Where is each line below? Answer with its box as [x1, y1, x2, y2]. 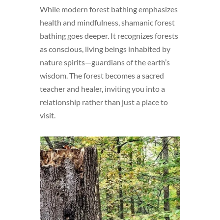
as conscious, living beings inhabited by [39, 44, 170, 54]
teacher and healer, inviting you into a [39, 83, 165, 93]
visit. [39, 110, 55, 120]
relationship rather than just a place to [39, 97, 168, 107]
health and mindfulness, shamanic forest [39, 17, 175, 27]
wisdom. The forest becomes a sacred [39, 70, 164, 80]
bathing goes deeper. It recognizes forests [39, 30, 178, 40]
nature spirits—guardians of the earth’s [39, 57, 170, 67]
